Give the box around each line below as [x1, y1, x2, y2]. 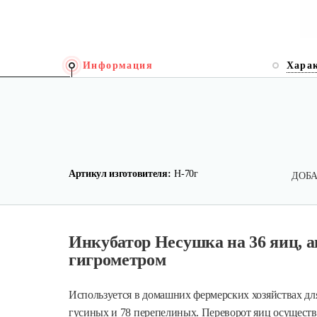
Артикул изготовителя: [69, 168, 171, 179]
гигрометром [69, 250, 166, 269]
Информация [83, 60, 153, 71]
